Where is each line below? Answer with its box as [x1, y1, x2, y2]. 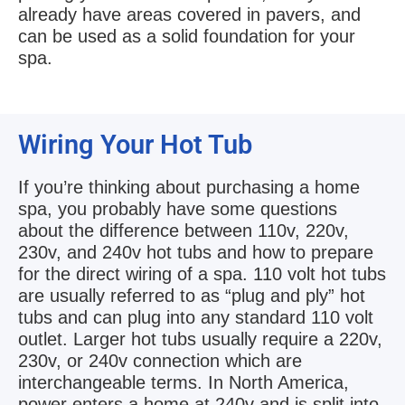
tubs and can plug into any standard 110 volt [18, 306, 373, 327]
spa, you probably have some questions [18, 198, 337, 219]
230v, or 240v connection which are [18, 350, 302, 371]
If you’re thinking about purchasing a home [18, 176, 360, 197]
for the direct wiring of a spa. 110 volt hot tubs [18, 263, 386, 284]
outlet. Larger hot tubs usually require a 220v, [18, 328, 382, 349]
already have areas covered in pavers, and [18, 4, 361, 24]
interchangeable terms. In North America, [18, 372, 349, 392]
